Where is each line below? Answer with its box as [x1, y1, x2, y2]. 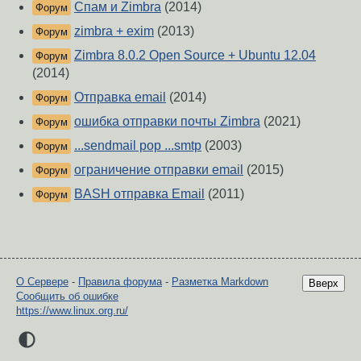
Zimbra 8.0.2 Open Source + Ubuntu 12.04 [74, 48, 316, 63]
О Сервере [16, 276, 68, 288]
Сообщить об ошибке [16, 290, 118, 303]
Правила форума [78, 276, 162, 288]
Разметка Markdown [172, 276, 268, 288]
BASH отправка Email [74, 187, 205, 201]
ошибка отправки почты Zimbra [74, 114, 260, 129]
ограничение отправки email [74, 163, 243, 177]
